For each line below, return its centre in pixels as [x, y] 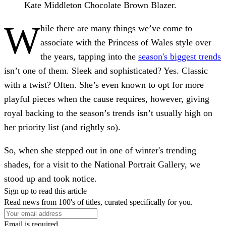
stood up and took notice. [50, 178]
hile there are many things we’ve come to [116, 28]
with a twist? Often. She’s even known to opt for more [104, 84]
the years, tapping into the [89, 56]
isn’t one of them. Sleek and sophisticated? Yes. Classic [106, 70]
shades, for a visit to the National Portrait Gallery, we [102, 164]
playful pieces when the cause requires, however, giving [107, 99]
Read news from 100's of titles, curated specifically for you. [98, 202]
